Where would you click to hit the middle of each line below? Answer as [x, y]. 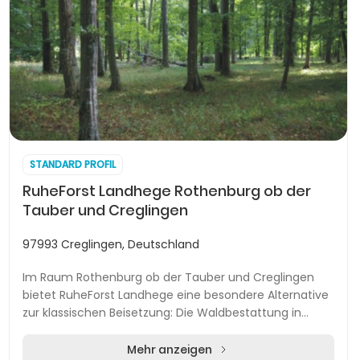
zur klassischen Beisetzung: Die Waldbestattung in [162, 313]
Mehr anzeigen [170, 350]
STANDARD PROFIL [73, 164]
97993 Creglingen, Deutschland [111, 244]
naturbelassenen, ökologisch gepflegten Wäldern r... [168, 330]
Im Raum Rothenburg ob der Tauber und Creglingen [168, 277]
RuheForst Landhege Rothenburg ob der [167, 191]
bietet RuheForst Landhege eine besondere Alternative [176, 295]
